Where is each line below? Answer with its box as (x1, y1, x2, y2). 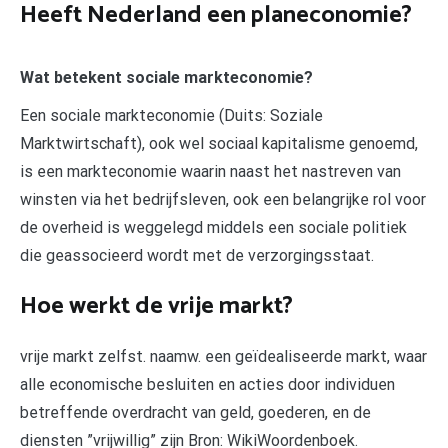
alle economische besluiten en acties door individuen (20, 375, 395, 395)
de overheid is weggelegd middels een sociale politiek (20, 218, 407, 238)
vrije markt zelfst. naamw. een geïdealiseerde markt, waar (20, 347, 427, 367)
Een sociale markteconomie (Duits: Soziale (20, 106, 323, 126)
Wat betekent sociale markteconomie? (20, 68, 313, 88)
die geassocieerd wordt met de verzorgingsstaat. (20, 246, 374, 266)
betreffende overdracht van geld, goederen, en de (20, 403, 371, 423)
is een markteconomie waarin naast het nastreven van (20, 162, 401, 182)
